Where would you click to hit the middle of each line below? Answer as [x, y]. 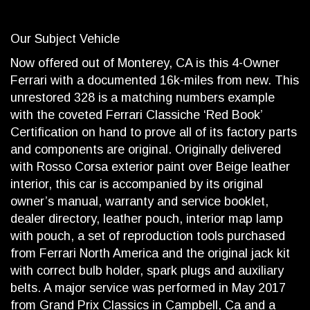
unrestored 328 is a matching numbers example [143, 98]
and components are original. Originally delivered [146, 150]
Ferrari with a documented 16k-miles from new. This [155, 81]
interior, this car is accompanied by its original [137, 184]
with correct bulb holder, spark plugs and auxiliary [147, 271]
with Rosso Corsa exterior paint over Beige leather [150, 167]
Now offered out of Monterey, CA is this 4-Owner [145, 63]
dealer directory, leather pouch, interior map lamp [147, 219]
